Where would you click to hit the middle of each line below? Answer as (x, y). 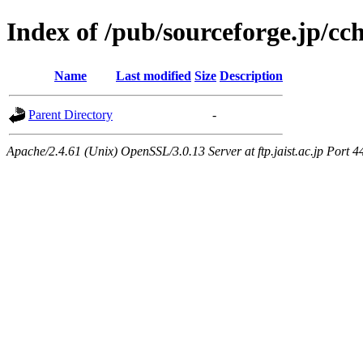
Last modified (154, 75)
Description (251, 75)
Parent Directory (70, 114)
